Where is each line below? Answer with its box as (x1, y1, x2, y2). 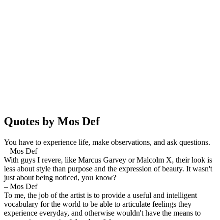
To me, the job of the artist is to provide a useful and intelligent (4, 191, 197, 199)
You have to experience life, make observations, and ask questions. (4, 137, 210, 146)
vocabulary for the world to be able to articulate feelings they (4, 199, 192, 208)
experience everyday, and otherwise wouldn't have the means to (4, 208, 201, 217)
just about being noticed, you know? (4, 173, 116, 182)
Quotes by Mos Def (4, 114, 100, 128)
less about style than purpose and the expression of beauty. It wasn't (4, 164, 212, 173)
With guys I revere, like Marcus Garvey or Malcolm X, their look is (4, 155, 212, 164)
